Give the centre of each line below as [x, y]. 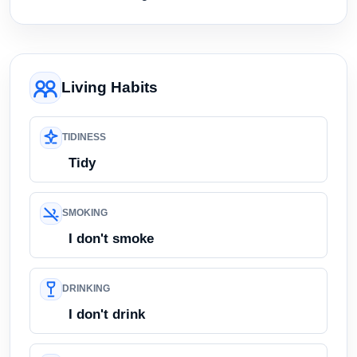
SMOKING [85, 213]
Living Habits [110, 87]
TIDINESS [84, 137]
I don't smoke [111, 238]
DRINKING [86, 289]
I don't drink [107, 314]
